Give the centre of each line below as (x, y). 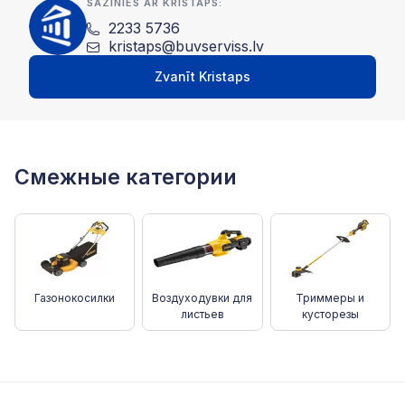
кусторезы (330, 314)
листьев (202, 314)
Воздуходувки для (202, 298)
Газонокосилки (75, 298)
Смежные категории (126, 177)
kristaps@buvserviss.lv (186, 46)
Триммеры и (330, 298)
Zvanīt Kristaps (202, 76)
